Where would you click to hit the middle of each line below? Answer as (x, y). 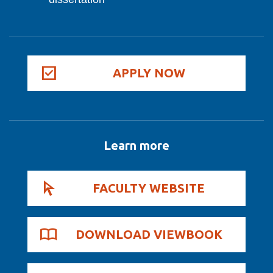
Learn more (136, 146)
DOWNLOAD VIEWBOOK (149, 235)
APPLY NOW (149, 73)
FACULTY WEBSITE (149, 188)
